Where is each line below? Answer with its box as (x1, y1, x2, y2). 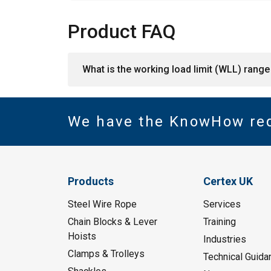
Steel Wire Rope (68, 198, 137, 211)
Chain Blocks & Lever (68, 216, 157, 228)
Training (203, 216, 236, 228)
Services (203, 198, 241, 211)
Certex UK (203, 175, 253, 188)
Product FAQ (68, 20, 175, 44)
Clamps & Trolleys (68, 248, 145, 260)
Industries (203, 233, 246, 246)
